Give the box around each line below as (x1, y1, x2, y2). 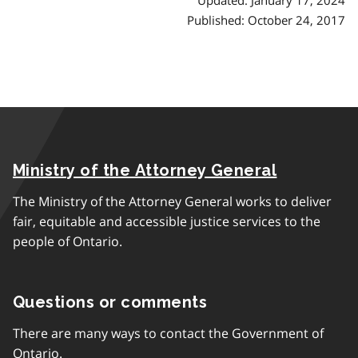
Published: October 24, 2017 (187, 11, 345, 28)
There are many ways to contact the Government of (13, 324, 324, 342)
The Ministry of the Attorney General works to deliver (13, 193, 332, 210)
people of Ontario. (13, 233, 122, 250)
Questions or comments (13, 292, 208, 312)
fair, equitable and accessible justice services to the (13, 213, 320, 230)
